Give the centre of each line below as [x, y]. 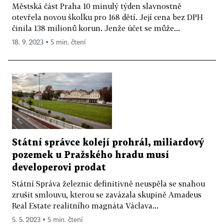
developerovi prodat [59, 167]
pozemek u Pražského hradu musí [90, 155]
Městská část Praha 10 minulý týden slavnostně [97, 6]
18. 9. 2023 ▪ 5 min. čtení [49, 42]
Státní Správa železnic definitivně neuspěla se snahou [108, 183]
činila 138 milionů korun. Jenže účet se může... [96, 28]
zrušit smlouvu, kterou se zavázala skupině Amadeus [107, 194]
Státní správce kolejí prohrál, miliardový [108, 142]
